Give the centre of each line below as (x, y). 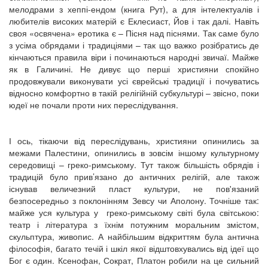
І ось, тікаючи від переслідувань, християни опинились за (134, 140)
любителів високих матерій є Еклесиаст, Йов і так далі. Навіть (134, 21)
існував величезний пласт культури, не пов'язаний (134, 188)
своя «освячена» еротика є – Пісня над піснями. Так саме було (134, 33)
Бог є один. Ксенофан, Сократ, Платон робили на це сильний (134, 260)
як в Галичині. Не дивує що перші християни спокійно (134, 68)
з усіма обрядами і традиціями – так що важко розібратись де (134, 45)
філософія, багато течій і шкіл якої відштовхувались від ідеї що (134, 248)
